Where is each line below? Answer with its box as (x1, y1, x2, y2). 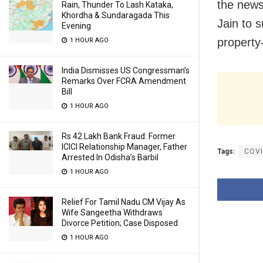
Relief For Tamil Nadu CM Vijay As (62, 197, 186, 207)
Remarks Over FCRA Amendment (62, 76, 186, 86)
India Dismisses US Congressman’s (62, 66, 190, 75)
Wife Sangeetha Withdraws (62, 208, 163, 217)
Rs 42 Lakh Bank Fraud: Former (62, 131, 176, 141)
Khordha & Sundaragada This (62, 11, 170, 20)
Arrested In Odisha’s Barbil (62, 153, 159, 162)
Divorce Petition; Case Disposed (62, 218, 178, 228)
